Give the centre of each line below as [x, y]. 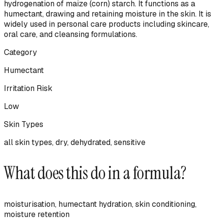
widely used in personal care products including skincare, [107, 24]
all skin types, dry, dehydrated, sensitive [75, 143]
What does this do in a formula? [95, 173]
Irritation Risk [28, 89]
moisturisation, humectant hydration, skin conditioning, [100, 204]
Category [20, 53]
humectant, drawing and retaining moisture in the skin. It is [108, 14]
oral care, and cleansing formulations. [71, 35]
